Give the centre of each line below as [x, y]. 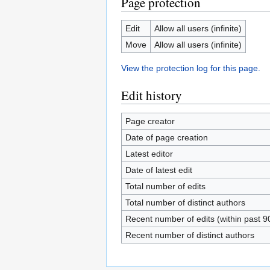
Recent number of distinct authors [190, 235]
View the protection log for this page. [191, 68]
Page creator [150, 121]
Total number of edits [165, 186]
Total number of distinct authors [185, 202]
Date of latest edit [159, 170]
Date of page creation [166, 137]
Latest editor [149, 154]
